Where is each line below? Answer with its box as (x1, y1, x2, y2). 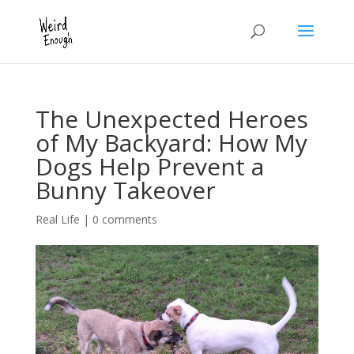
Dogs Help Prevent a (35, 150, 264, 183)
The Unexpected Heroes (35, 103, 308, 135)
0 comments (92, 212, 157, 227)
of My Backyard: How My (35, 126, 307, 159)
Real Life (35, 212, 80, 227)
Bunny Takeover (35, 174, 216, 206)
